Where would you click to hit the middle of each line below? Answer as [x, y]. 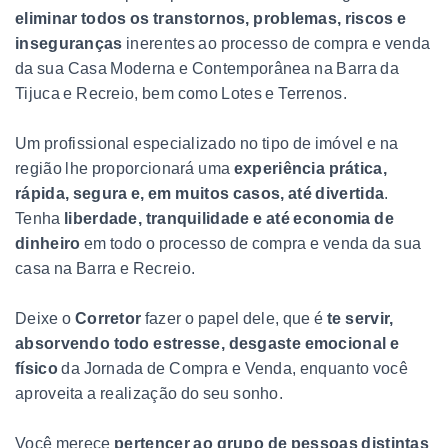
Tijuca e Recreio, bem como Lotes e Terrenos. [181, 93]
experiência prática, [308, 168]
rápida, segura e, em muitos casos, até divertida [200, 193]
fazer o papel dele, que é [236, 318]
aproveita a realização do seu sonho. [149, 393]
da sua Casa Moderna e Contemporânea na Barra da [207, 68]
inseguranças [71, 43]
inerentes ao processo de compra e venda [278, 43]
